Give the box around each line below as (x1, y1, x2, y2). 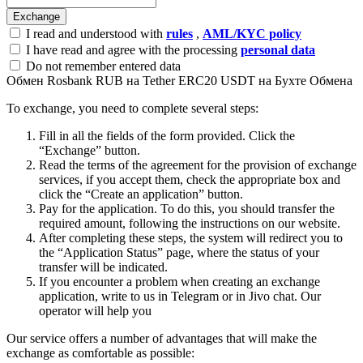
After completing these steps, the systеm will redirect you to (39, 230, 343, 245)
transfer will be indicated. (39, 259, 168, 274)
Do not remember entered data (23, 58, 181, 73)
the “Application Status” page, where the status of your (39, 245, 319, 259)
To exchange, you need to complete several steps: (6, 100, 258, 115)
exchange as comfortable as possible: (6, 345, 194, 360)
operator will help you (39, 303, 152, 318)
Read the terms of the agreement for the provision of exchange (39, 157, 357, 172)
